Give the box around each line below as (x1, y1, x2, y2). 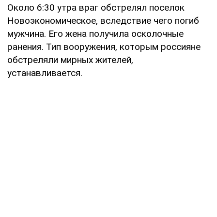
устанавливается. (7, 67, 82, 78)
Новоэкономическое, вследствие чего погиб (7, 15, 199, 26)
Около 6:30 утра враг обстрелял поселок (7, 1, 185, 13)
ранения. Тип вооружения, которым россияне (7, 41, 201, 52)
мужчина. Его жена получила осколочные (7, 28, 184, 39)
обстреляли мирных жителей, (7, 54, 133, 65)
